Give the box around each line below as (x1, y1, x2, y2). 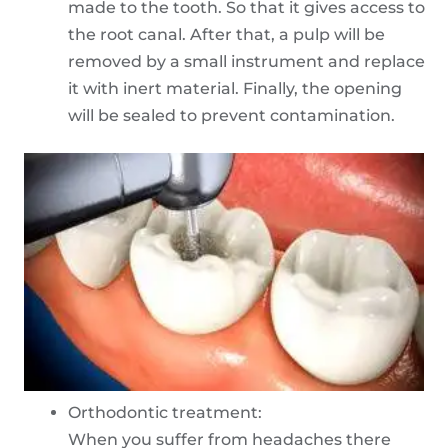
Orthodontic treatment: (68, 403, 262, 423)
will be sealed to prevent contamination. (68, 105, 395, 125)
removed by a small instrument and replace (68, 51, 425, 71)
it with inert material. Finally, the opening (68, 78, 402, 98)
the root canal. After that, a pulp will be (68, 24, 385, 44)
